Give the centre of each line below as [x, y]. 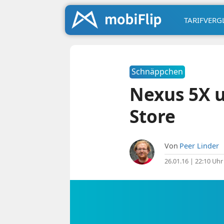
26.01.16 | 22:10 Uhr [193, 161]
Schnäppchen [157, 71]
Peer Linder [199, 146]
